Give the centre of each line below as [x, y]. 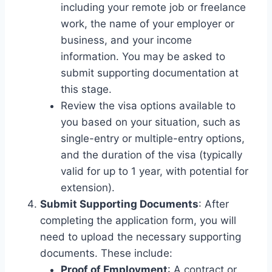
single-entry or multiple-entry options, [153, 138]
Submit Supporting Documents [119, 204]
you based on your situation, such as [151, 122]
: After [214, 204]
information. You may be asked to [143, 56]
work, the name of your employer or [148, 23]
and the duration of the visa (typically [151, 155]
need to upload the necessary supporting [141, 236]
